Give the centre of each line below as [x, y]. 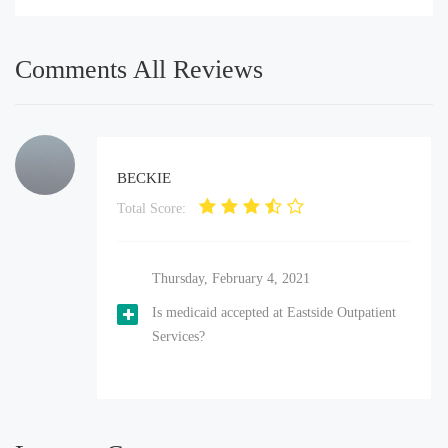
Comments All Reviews [139, 69]
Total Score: [151, 208]
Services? [178, 336]
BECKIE [144, 177]
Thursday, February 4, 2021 [231, 278]
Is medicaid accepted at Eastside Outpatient [274, 312]
